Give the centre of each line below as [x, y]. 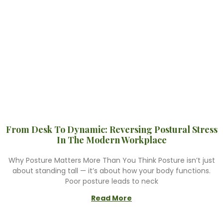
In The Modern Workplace [111, 140]
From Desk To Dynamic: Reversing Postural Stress [111, 129]
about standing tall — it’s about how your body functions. [111, 171]
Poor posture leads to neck [111, 181]
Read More [111, 198]
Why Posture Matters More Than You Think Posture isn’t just [111, 160]
